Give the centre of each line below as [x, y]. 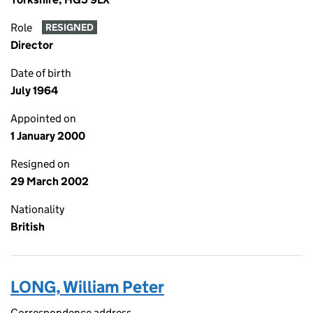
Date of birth [41, 73]
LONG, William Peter [87, 287]
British [28, 227]
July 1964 [34, 90]
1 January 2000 [48, 136]
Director [32, 45]
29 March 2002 [50, 181]
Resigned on [40, 164]
